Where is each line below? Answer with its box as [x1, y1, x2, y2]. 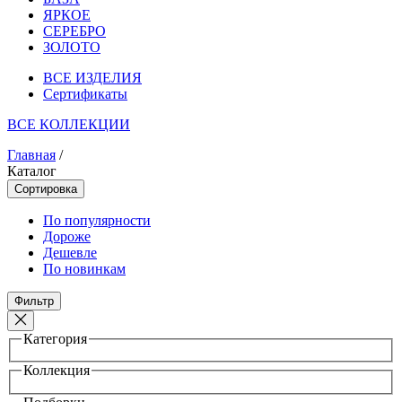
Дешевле [43, 244, 97, 260]
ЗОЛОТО [43, 39, 100, 55]
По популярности [43, 212, 151, 228]
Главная [7, 146, 56, 162]
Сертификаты [43, 85, 127, 101]
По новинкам [43, 260, 126, 276]
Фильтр [14, 293, 54, 308]
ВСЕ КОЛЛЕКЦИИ [7, 116, 130, 132]
